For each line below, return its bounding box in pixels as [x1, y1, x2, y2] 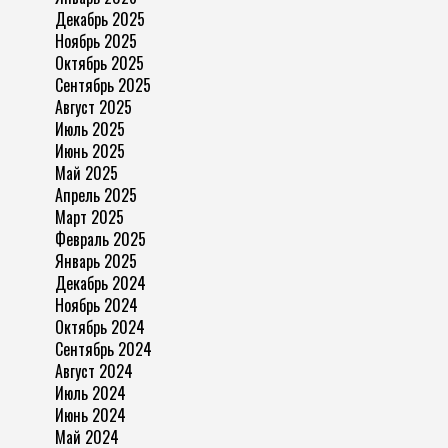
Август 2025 [55, 95, 132, 120]
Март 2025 [55, 205, 124, 230]
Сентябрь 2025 [55, 73, 151, 98]
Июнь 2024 [55, 403, 126, 428]
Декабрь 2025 [55, 7, 145, 32]
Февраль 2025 [55, 227, 146, 252]
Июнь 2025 [55, 139, 125, 164]
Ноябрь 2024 [55, 293, 138, 318]
